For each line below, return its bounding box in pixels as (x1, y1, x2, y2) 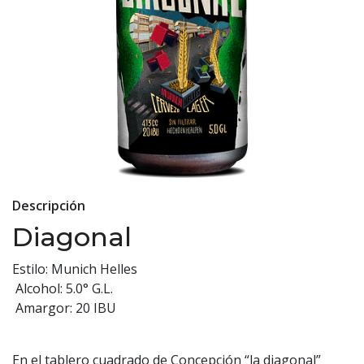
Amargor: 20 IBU (12, 299, 116, 317)
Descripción (12, 197, 85, 214)
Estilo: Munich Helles (12, 260, 137, 278)
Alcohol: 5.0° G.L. (12, 279, 113, 297)
